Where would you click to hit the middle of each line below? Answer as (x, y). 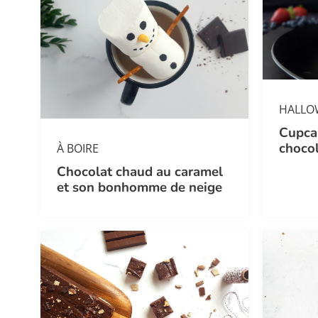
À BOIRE (78, 148)
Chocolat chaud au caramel (140, 171)
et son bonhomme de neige (140, 187)
